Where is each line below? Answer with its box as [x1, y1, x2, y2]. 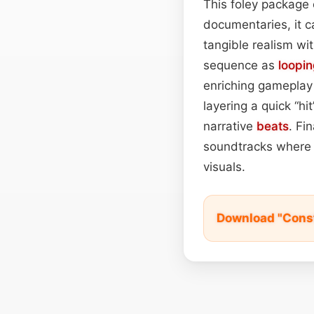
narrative [203, 118, 257, 133]
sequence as [203, 57, 278, 72]
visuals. [203, 159, 245, 174]
